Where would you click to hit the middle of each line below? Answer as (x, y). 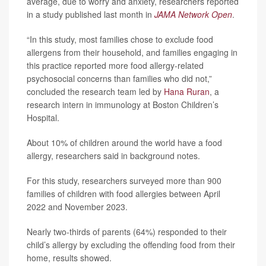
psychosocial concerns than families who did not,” (119, 78)
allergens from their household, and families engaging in (132, 52)
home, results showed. (69, 257)
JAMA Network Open (193, 14)
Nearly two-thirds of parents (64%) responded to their (127, 231)
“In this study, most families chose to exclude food (120, 39)
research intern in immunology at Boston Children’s (123, 104)
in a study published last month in (91, 14)
